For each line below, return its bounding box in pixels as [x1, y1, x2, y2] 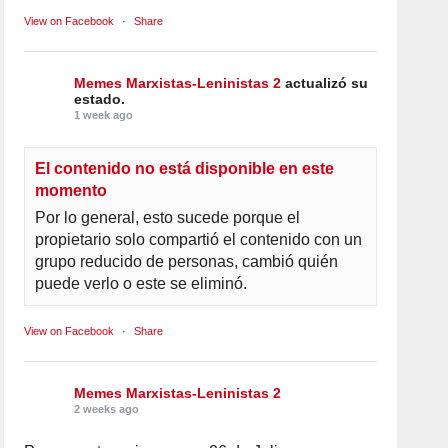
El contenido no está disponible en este [35, 159, 335, 177]
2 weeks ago [74, 402, 140, 415]
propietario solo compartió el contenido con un [35, 230, 363, 248]
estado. [74, 90, 126, 107]
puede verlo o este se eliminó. [35, 274, 248, 292]
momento [35, 181, 108, 199]
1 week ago [74, 108, 134, 121]
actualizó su [285, 74, 369, 91]
